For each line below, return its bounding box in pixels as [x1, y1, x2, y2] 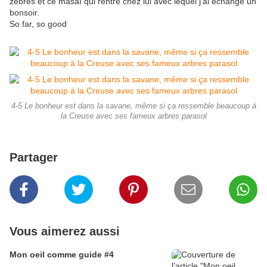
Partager [10, 151, 58, 164]
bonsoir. [10, 8, 39, 18]
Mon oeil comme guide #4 [10, 250, 114, 260]
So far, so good [10, 19, 67, 29]
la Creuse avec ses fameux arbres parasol [60, 112, 207, 121]
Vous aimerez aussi [10, 225, 120, 238]
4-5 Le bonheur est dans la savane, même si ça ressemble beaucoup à [11, 102, 256, 111]
